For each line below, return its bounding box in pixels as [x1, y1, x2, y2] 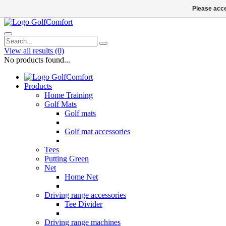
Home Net [65, 173, 98, 181]
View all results [4, 46, 55, 55]
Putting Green [44, 154, 89, 163]
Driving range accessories [44, 191, 126, 199]
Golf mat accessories [65, 127, 130, 136]
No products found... [4, 55, 70, 64]
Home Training [44, 91, 93, 99]
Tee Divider [65, 200, 102, 208]
